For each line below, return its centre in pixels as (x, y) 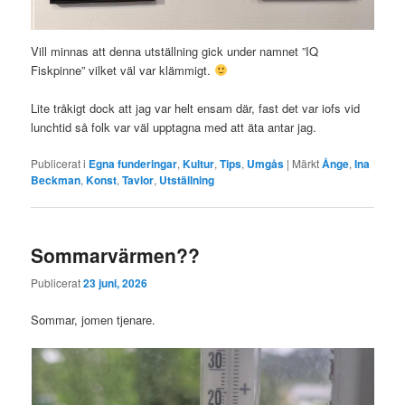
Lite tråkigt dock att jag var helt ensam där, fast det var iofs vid (196, 108)
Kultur (199, 164)
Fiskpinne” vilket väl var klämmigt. (123, 71)
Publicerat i (59, 164)
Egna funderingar (133, 164)
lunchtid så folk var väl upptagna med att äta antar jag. (174, 127)
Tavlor (138, 180)
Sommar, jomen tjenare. (94, 319)
